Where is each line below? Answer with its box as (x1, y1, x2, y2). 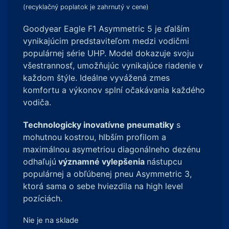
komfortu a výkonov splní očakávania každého (23, 85, 205, 95)
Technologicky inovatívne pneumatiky (23, 120, 174, 130)
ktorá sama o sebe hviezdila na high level (23, 181, 183, 191)
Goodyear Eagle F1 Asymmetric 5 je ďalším (23, 24, 190, 34)
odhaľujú (23, 156, 56, 167)
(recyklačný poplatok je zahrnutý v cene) (23, 3, 149, 11)
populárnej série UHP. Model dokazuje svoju (23, 48, 194, 58)
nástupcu (147, 156, 182, 167)
